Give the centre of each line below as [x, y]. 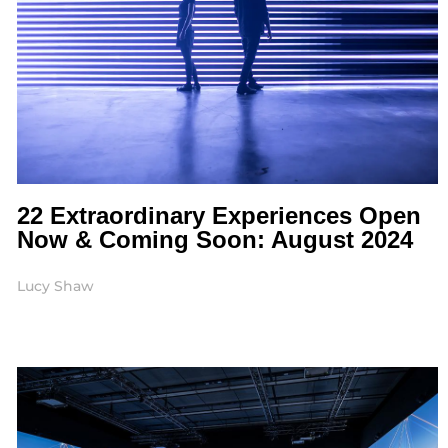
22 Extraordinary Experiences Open [218, 216]
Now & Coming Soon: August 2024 [214, 240]
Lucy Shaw [55, 286]
